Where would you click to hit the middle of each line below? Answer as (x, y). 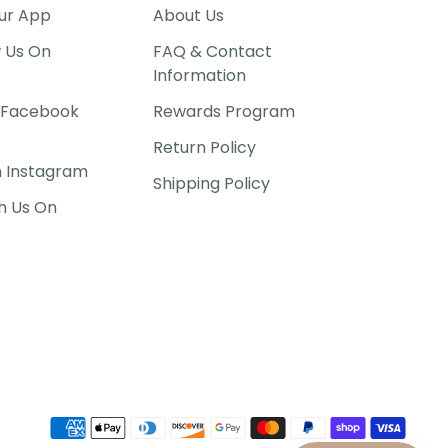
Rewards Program (223, 111)
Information (199, 75)
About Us (188, 15)
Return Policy (204, 147)
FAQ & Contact (212, 51)
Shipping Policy (211, 183)
